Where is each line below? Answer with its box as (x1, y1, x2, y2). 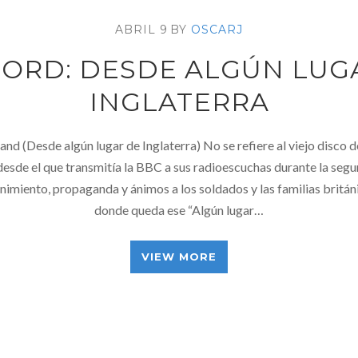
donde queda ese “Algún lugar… (94, 202, 264, 217)
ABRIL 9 (115, 22, 168, 37)
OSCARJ (191, 22, 243, 37)
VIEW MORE (141, 250, 217, 263)
